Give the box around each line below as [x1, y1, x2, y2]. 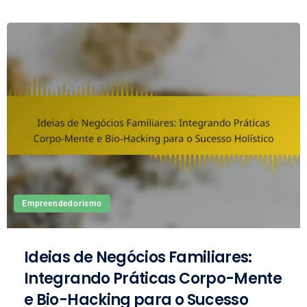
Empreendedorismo [22, 199, 102, 208]
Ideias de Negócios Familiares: [24, 247, 252, 268]
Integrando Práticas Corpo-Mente [24, 268, 282, 289]
